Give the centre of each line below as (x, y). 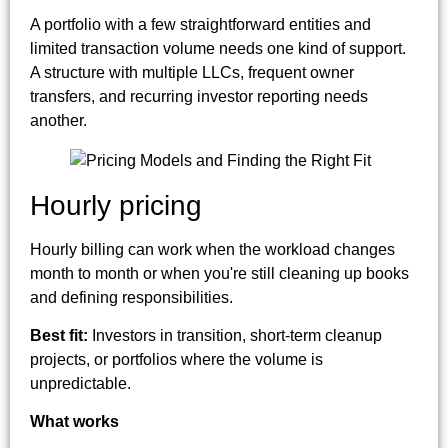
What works (74, 422)
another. (58, 120)
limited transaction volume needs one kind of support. (218, 48)
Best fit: (59, 336)
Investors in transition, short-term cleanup (235, 336)
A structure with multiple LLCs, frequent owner (192, 72)
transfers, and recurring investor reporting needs (199, 96)
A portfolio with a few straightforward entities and (200, 24)
